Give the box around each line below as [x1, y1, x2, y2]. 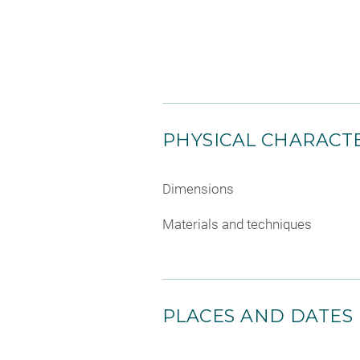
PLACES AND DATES [162, 305, 354, 327]
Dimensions [162, 181, 234, 198]
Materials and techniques [162, 215, 312, 232]
